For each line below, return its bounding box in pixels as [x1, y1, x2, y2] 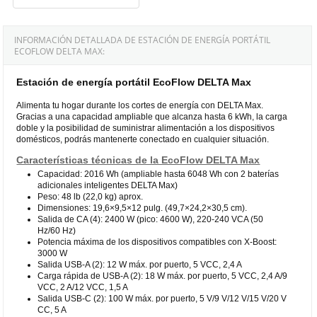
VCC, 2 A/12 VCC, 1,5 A [38, 282, 129, 292]
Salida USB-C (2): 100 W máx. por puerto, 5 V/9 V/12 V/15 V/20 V [38, 293, 287, 304]
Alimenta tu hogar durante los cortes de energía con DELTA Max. [16, 100, 264, 110]
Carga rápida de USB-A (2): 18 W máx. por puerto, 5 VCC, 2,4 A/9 [38, 270, 288, 281]
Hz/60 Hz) [38, 225, 76, 236]
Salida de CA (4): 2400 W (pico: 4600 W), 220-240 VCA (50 [38, 214, 264, 224]
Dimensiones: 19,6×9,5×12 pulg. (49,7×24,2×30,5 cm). [38, 202, 248, 213]
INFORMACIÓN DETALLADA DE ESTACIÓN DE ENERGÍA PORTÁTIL [14, 33, 271, 46]
